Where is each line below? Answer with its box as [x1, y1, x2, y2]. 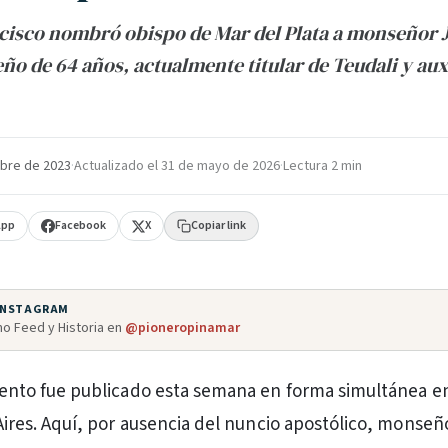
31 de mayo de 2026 [161, 156, 280, 176]
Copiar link [191, 217, 247, 234]
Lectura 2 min [283, 156, 362, 176]
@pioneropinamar [125, 318, 240, 338]
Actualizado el [74, 156, 161, 176]
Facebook [55, 217, 107, 234]
